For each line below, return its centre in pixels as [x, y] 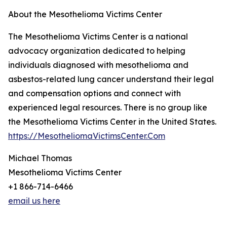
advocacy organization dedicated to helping [97, 51]
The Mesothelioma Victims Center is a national [98, 36]
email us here [34, 201]
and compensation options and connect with [94, 93]
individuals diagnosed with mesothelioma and [98, 65]
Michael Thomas [40, 158]
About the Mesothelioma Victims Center [85, 14]
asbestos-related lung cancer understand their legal [111, 79]
